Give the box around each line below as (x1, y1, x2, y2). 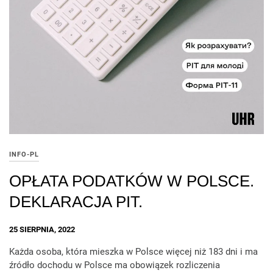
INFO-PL (9, 150, 39, 158)
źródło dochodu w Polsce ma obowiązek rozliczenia (9, 259, 220, 271)
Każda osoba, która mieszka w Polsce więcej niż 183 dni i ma (9, 246, 258, 257)
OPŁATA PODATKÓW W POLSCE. (9, 171, 254, 190)
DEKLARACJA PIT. (9, 192, 143, 211)
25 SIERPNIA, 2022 (9, 225, 75, 235)
